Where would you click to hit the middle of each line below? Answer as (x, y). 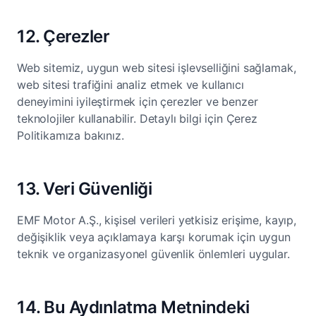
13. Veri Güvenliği (85, 189)
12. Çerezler (63, 36)
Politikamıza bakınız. (71, 135)
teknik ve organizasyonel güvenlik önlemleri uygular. (153, 254)
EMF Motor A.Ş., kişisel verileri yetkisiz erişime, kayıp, (157, 220)
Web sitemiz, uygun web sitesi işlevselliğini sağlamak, (157, 68)
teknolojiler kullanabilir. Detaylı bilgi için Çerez (137, 119)
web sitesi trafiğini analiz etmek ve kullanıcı (130, 85)
